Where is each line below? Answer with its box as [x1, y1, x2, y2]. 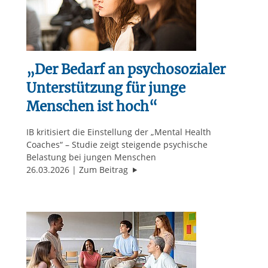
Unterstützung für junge [26, 80, 185, 97]
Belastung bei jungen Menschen [26, 151, 156, 163]
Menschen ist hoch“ [26, 98, 157, 115]
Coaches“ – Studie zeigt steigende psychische [26, 139, 208, 151]
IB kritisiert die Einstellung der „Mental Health [26, 126, 211, 138]
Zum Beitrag [78, 164, 130, 176]
